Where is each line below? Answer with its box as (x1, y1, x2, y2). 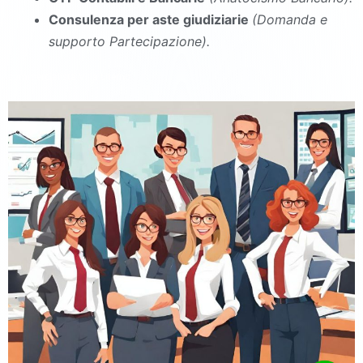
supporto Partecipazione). (49, 33, 210, 49)
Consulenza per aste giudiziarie (49, 11, 252, 28)
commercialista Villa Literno (8, 71, 130, 83)
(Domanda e (252, 11, 327, 28)
